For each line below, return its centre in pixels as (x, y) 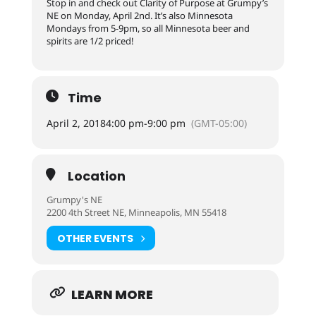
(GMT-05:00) (219, 123)
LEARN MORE (112, 294)
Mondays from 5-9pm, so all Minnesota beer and (148, 28)
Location (96, 176)
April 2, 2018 (76, 123)
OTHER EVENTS (95, 238)
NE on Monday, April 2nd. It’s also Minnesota (139, 16)
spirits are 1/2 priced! (90, 41)
